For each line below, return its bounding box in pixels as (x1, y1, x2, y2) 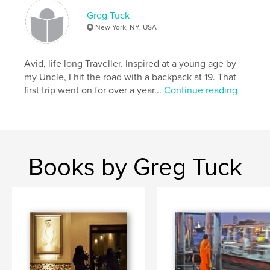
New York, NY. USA (95, 22, 157, 31)
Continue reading (164, 84, 238, 96)
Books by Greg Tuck (28, 152, 242, 181)
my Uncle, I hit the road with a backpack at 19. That (24, 71, 237, 83)
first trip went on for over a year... (24, 84, 165, 96)
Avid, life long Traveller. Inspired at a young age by (24, 57, 237, 70)
